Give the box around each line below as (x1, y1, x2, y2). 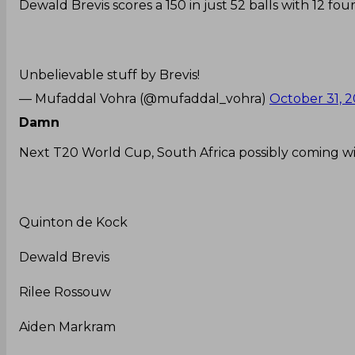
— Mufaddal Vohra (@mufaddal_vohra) (19, 90, 269, 106)
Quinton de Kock (19, 214, 128, 230)
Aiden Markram (19, 319, 116, 334)
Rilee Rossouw (19, 284, 111, 300)
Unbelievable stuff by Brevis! (19, 67, 200, 82)
